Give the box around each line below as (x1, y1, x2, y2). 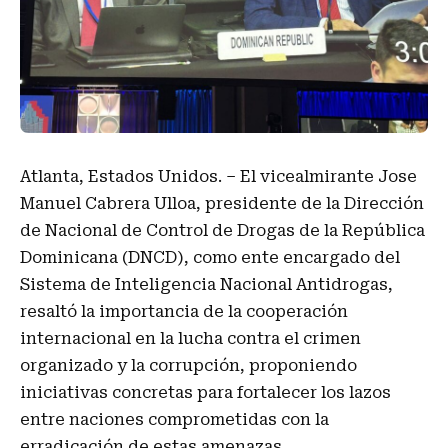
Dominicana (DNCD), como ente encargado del (20, 248, 400, 267)
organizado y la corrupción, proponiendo (20, 356, 357, 375)
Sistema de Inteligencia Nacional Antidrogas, (20, 275, 393, 294)
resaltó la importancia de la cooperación (20, 302, 348, 321)
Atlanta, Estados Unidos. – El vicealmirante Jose (20, 167, 417, 186)
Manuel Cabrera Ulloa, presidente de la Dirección (20, 194, 424, 213)
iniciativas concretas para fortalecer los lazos (20, 383, 391, 402)
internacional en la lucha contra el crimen (20, 329, 361, 348)
